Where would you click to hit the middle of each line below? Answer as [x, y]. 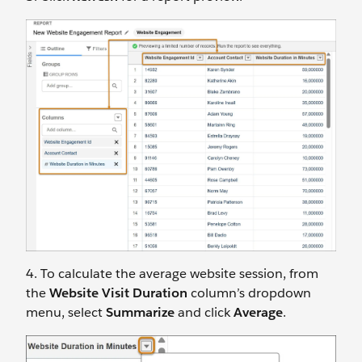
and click [204, 312]
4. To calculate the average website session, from [172, 273]
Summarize [140, 312]
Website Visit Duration [118, 293]
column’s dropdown [249, 293]
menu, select [66, 312]
